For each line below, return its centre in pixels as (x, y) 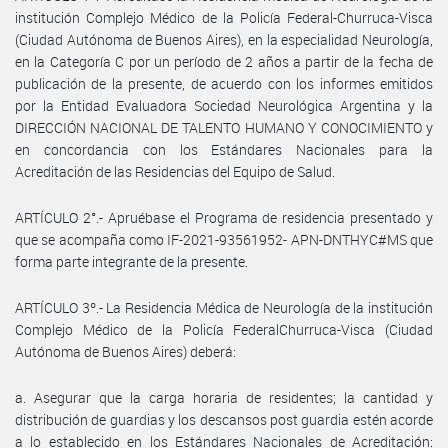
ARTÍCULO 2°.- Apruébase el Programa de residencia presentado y (224, 217)
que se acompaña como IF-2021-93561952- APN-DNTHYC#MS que (224, 239)
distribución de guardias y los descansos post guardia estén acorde (224, 419)
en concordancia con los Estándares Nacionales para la (224, 149)
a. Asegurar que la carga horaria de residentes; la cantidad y (224, 397)
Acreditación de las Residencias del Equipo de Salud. (175, 171)
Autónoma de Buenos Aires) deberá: (125, 351)
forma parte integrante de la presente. (131, 261)
